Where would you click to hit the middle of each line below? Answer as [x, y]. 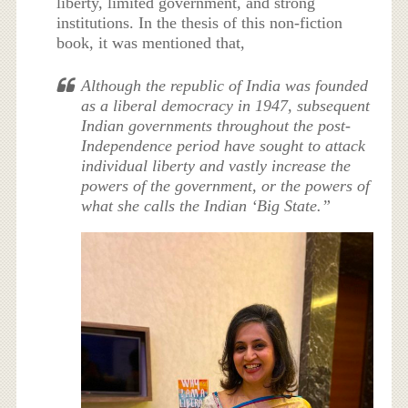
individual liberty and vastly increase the [216, 165]
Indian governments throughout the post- [216, 125]
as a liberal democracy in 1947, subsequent [226, 105]
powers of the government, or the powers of [226, 185]
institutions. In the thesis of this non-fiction [200, 22]
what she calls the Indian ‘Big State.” [227, 205]
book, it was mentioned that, [151, 42]
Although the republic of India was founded [225, 85]
